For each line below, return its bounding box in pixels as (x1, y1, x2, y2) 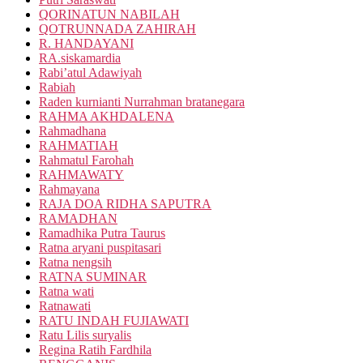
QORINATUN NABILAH (39, 7, 180, 21)
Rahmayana (39, 182, 100, 196)
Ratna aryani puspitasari (39, 241, 161, 254)
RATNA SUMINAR (39, 270, 147, 284)
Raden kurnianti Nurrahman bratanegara (39, 95, 245, 109)
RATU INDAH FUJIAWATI (39, 314, 189, 327)
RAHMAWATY (39, 168, 124, 181)
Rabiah (39, 80, 75, 94)
